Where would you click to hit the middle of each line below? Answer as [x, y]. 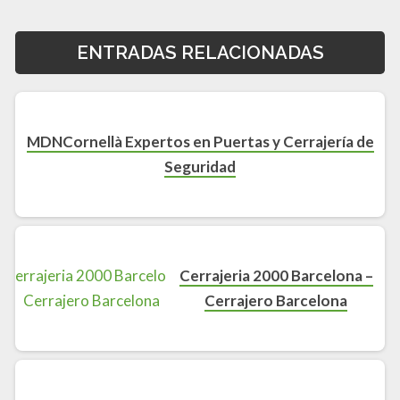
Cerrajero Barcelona [276, 301]
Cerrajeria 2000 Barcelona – [276, 276]
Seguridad [200, 167]
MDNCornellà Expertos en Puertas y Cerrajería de [200, 142]
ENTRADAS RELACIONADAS [200, 52]
